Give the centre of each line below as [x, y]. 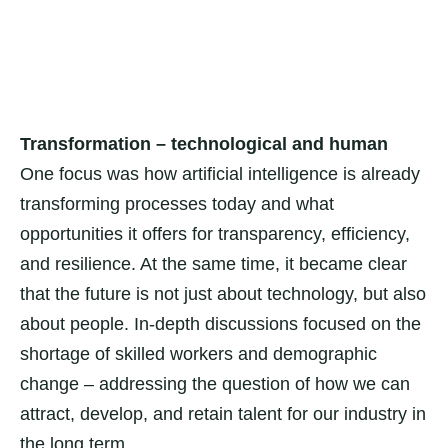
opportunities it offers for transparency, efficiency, [215, 234]
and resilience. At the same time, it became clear [213, 264]
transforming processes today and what [177, 204]
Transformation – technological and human [204, 144]
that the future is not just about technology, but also [223, 294]
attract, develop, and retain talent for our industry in [223, 414]
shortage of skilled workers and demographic [198, 354]
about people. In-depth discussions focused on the [220, 324]
